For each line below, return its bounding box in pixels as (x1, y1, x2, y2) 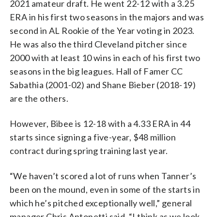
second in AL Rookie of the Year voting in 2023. (10, 25, 195, 36)
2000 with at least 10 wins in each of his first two (10, 52, 201, 63)
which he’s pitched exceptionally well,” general (10, 197, 192, 208)
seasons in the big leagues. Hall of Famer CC (10, 65, 183, 77)
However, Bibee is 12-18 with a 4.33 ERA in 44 (10, 118, 190, 129)
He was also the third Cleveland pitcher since (10, 38, 187, 49)
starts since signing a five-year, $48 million (10, 131, 176, 142)
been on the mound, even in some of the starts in (10, 184, 201, 195)
